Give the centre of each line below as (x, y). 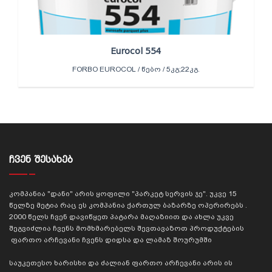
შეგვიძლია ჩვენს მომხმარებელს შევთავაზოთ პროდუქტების (127, 228)
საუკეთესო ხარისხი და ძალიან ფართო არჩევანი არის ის (121, 263)
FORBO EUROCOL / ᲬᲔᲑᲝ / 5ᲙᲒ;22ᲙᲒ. (136, 69)
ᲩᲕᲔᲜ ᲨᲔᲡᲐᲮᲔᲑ (41, 159)
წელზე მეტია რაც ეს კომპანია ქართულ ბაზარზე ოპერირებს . (128, 205)
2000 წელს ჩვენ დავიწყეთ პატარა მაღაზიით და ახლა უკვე (121, 216)
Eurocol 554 (136, 51)
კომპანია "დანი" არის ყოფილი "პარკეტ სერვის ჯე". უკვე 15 (123, 193)
